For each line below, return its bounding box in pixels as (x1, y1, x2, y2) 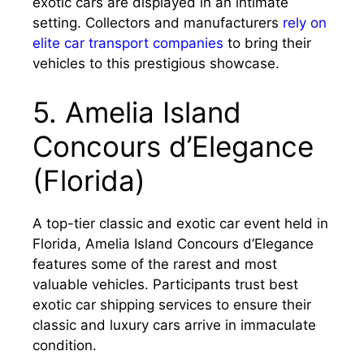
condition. (32, 336, 97, 353)
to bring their (223, 35, 311, 52)
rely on (283, 15, 327, 32)
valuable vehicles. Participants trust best (32, 275, 298, 292)
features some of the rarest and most (32, 255, 277, 272)
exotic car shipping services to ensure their (32, 296, 311, 313)
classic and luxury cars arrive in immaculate (32, 316, 316, 333)
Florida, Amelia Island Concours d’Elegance (32, 235, 314, 252)
